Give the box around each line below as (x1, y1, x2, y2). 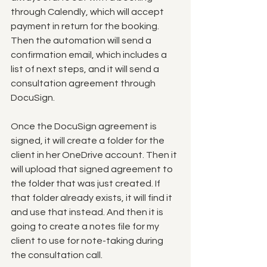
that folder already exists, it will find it (11, 193, 174, 203)
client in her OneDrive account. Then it (11, 150, 179, 160)
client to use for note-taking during (11, 236, 165, 246)
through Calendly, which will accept (11, 7, 166, 17)
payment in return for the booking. (11, 21, 163, 32)
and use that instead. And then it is (11, 207, 165, 218)
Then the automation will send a (11, 36, 153, 46)
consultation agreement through (11, 79, 157, 89)
